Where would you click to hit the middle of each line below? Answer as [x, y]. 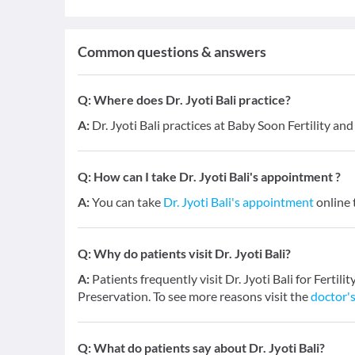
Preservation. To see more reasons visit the [194, 296]
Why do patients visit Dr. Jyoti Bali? [192, 253]
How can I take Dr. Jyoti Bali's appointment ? [217, 176]
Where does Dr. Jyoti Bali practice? [192, 99]
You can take [128, 202]
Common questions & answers [172, 52]
